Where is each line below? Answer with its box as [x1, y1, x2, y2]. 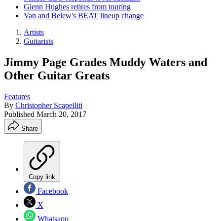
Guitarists [24, 37, 53, 45]
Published [4, 110, 37, 118]
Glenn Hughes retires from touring [24, 2, 131, 11]
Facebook [36, 186, 68, 195]
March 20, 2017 [37, 110, 86, 118]
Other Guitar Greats [4, 69, 110, 82]
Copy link [29, 173, 55, 181]
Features [4, 92, 30, 101]
